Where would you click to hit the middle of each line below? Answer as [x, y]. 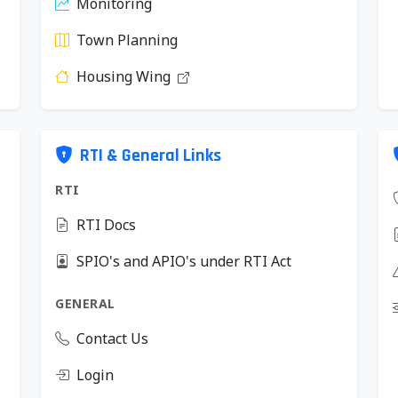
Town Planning [127, 40]
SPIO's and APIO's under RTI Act [184, 261]
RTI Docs [106, 225]
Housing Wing [125, 76]
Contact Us [112, 338]
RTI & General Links [151, 155]
